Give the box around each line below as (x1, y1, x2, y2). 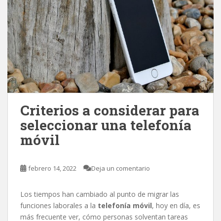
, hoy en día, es (152, 200, 200, 210)
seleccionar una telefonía (20, 115, 191, 134)
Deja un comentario (91, 163, 150, 173)
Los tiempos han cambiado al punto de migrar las (20, 189, 179, 199)
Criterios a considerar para (20, 101, 199, 119)
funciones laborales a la (20, 200, 98, 210)
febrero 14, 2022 (28, 163, 76, 173)
